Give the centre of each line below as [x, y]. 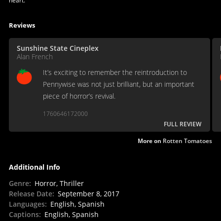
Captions [24, 214]
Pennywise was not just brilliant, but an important [118, 84]
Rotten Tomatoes [188, 141]
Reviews [22, 25]
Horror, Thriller [59, 183]
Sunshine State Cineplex [57, 48]
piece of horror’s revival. [79, 96]
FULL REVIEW [183, 124]
